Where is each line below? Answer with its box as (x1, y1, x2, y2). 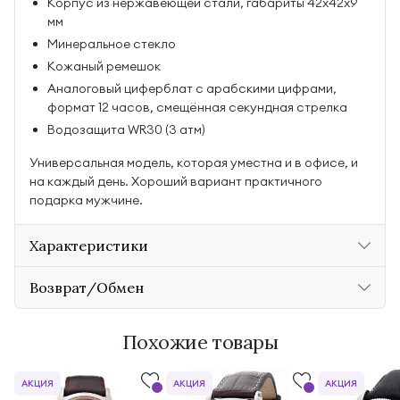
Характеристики (29, 237, 148, 254)
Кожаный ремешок (47, 58, 161, 74)
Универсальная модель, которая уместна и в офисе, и (29, 154, 358, 171)
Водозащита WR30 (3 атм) (47, 121, 205, 137)
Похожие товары (121, 329, 279, 354)
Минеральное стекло (47, 36, 176, 52)
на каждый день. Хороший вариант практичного (29, 173, 322, 189)
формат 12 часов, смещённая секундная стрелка (47, 99, 347, 115)
